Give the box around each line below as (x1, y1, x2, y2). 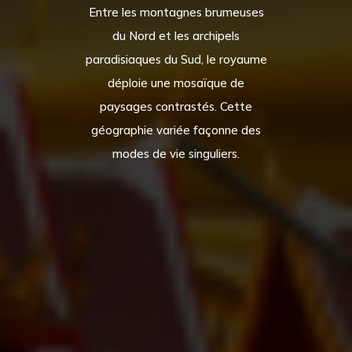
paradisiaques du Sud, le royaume (85, 52, 267, 68)
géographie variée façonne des (91, 123, 261, 138)
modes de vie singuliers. (112, 146, 240, 162)
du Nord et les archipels (112, 28, 240, 44)
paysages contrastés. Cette (100, 99, 252, 115)
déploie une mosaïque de (108, 75, 244, 91)
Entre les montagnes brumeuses (88, 5, 264, 20)
